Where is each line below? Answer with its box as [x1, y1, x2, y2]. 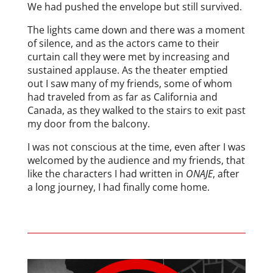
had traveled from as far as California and [27, 90, 218, 104]
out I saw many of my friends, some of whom [27, 76, 232, 90]
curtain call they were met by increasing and [27, 49, 230, 63]
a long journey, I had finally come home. [27, 180, 210, 194]
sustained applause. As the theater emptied [27, 63, 228, 77]
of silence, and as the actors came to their [27, 36, 219, 50]
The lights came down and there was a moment [27, 23, 245, 37]
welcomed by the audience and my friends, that [27, 153, 245, 167]
